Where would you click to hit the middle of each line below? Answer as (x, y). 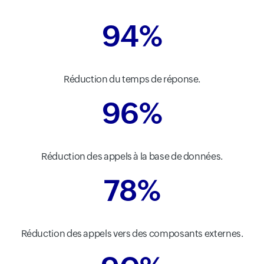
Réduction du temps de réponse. (132, 79)
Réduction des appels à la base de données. (132, 156)
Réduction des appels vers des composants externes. (132, 233)
